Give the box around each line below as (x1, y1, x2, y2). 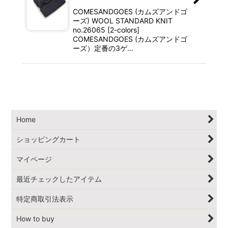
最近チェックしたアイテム (16, 175, 102, 184)
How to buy (16, 214, 55, 223)
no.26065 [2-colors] (72, 25, 139, 35)
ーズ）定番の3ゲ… (72, 44, 133, 53)
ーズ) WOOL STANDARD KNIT (72, 16, 173, 25)
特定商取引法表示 (16, 194, 74, 204)
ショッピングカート (16, 135, 81, 144)
